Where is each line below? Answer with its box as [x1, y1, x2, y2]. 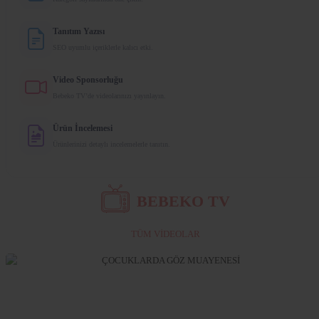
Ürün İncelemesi [53, 122, 113, 133]
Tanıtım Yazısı [53, 26, 105, 36]
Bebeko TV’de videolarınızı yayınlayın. [53, 91, 166, 100]
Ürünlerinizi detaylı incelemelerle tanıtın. [53, 140, 170, 148]
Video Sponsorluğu [53, 74, 123, 85]
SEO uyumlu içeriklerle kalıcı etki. [53, 43, 153, 51]
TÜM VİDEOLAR [130, 228, 200, 239]
